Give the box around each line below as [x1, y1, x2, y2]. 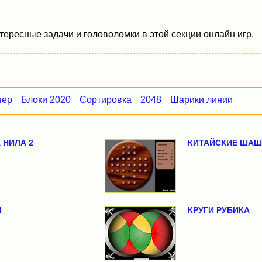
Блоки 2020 [21, 95, 71, 105]
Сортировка [80, 95, 132, 105]
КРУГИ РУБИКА [187, 205, 250, 215]
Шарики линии [170, 95, 233, 105]
